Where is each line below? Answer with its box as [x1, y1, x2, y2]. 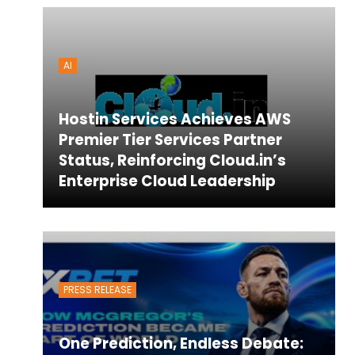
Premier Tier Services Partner [58, 128, 282, 151]
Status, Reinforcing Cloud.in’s [58, 149, 286, 171]
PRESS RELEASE [63, 282, 132, 296]
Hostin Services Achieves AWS [58, 108, 291, 130]
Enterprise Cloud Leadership [58, 170, 276, 192]
